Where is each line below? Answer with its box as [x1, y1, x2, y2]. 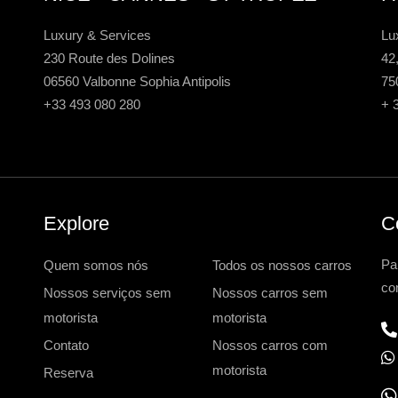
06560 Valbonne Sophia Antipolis [44, 74, 231, 90]
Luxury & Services [44, 28, 151, 44]
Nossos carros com [212, 338, 328, 354]
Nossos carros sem [212, 285, 328, 301]
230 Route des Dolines [44, 51, 175, 67]
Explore [44, 212, 109, 235]
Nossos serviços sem [44, 285, 171, 301]
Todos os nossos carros [212, 258, 352, 274]
